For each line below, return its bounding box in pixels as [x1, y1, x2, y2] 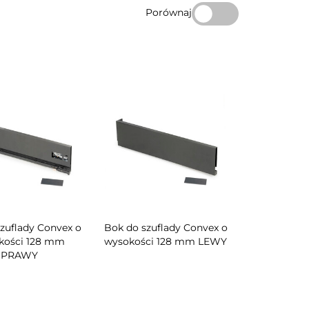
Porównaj [145, 6, 192, 19]
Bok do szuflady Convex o [103, 221, 228, 235]
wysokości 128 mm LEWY [104, 235, 228, 248]
